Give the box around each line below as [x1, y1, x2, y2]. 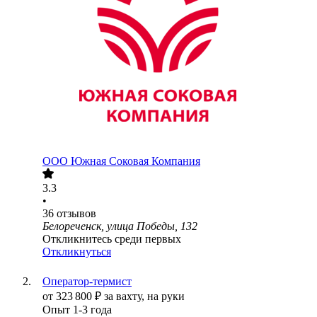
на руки [147, 290, 185, 303]
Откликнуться [42, 246, 111, 258]
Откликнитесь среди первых [42, 233, 181, 246]
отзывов [57, 207, 96, 220]
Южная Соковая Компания [71, 155, 200, 168]
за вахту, [104, 290, 147, 303]
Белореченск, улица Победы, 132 [42, 220, 197, 233]
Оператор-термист [42, 275, 132, 288]
